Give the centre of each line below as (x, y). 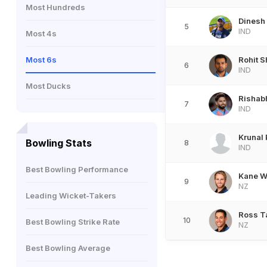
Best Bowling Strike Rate (73, 222)
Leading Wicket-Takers (71, 195)
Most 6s (41, 60)
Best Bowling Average (68, 248)
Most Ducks (48, 86)
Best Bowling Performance (77, 169)
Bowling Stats (59, 143)
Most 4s (41, 33)
